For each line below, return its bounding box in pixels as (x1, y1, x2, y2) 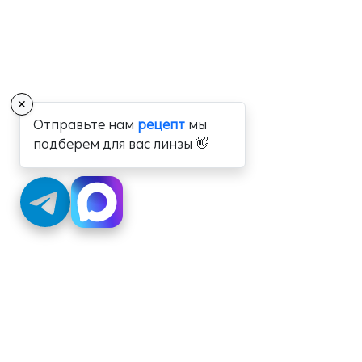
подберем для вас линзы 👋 (33, 137, 208, 152)
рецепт (137, 117, 185, 133)
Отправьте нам (33, 117, 137, 133)
